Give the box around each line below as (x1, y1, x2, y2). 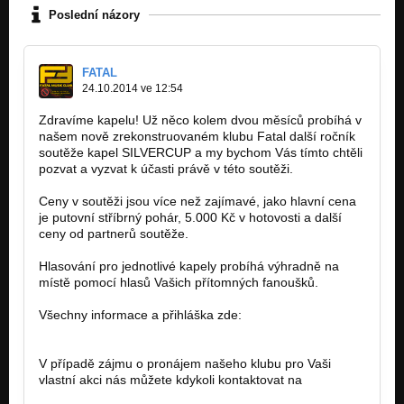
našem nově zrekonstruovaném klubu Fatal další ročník (39, 129, 355, 144)
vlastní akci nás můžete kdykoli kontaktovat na (39, 372, 302, 388)
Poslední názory (49, 7, 140, 22)
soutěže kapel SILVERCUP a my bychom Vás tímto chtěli (39, 145, 363, 161)
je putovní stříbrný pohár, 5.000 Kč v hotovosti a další (39, 210, 342, 225)
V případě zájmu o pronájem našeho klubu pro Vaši (39, 356, 331, 372)
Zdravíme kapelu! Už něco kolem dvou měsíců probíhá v (39, 113, 362, 128)
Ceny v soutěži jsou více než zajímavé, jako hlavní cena (39, 194, 356, 209)
